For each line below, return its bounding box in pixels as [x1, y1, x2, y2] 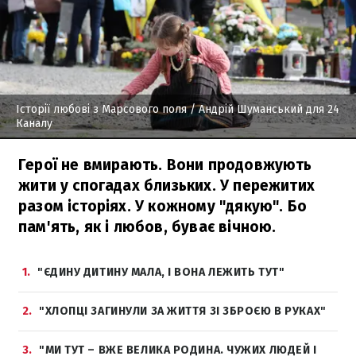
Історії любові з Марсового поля [16, 102, 187, 116]
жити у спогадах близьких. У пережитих [18, 176, 315, 195]
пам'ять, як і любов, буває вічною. [18, 217, 277, 236]
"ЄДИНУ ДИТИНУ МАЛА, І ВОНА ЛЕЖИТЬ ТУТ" [37, 265, 285, 279]
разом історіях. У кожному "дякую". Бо [18, 196, 308, 215]
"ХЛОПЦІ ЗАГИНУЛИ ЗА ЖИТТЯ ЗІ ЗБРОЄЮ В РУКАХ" [39, 304, 327, 318]
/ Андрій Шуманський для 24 [187, 102, 339, 116]
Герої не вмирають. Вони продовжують [18, 155, 312, 174]
